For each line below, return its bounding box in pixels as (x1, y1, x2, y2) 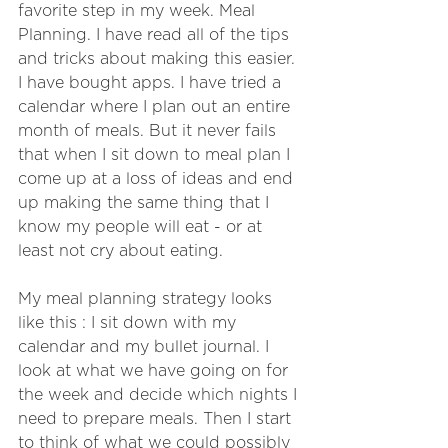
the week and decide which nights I (18, 386, 302, 403)
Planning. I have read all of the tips (18, 26, 294, 43)
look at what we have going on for (18, 362, 293, 379)
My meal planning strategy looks (18, 290, 277, 307)
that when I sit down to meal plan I (18, 146, 295, 163)
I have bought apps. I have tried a (18, 74, 286, 91)
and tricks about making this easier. (18, 50, 300, 67)
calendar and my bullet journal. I (18, 338, 274, 355)
